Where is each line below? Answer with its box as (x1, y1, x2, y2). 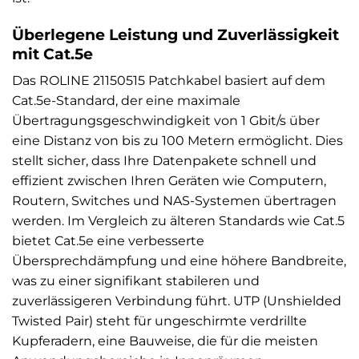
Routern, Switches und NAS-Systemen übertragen (12, 193, 337, 209)
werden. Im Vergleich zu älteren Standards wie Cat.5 (12, 213, 345, 229)
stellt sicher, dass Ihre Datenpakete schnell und (12, 153, 317, 169)
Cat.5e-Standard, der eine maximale (12, 93, 240, 109)
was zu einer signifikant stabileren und (12, 273, 260, 289)
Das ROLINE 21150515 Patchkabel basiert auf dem (12, 73, 325, 89)
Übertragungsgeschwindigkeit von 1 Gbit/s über (12, 113, 320, 129)
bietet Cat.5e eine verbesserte (12, 233, 204, 249)
